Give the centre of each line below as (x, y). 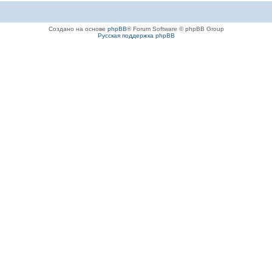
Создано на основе (78, 29)
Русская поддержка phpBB (136, 36)
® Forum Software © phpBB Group (175, 29)
